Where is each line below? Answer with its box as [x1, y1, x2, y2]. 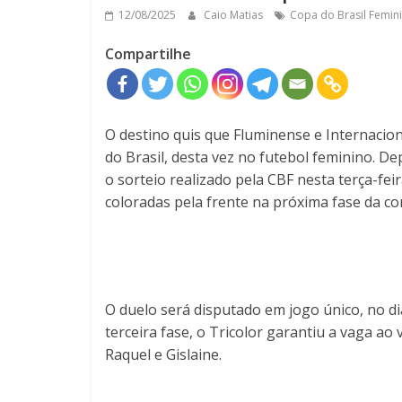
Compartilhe [105, 43, 191, 64]
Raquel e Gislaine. [105, 344, 222, 364]
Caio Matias [204, 6, 266, 22]
